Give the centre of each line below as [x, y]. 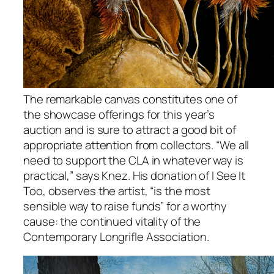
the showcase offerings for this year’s [119, 114]
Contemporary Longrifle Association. [116, 236]
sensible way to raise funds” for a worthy [125, 206]
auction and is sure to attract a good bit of [130, 129]
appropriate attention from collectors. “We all [136, 145]
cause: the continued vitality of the [112, 221]
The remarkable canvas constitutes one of [130, 99]
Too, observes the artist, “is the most [117, 191]
